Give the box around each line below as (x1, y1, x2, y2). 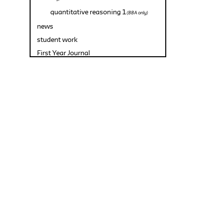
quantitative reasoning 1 (50, 8, 126, 16)
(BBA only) (126, 10, 148, 15)
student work (37, 36, 77, 43)
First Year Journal (37, 49, 90, 57)
